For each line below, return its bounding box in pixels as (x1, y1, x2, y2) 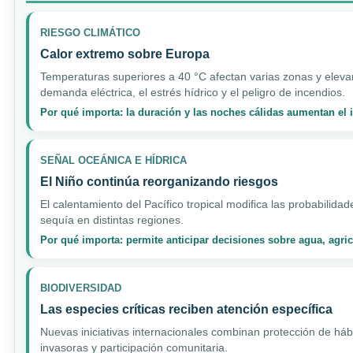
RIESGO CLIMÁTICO (40, 26, 140, 39)
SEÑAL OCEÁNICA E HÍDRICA (40, 154, 187, 166)
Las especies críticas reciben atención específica (40, 302, 333, 316)
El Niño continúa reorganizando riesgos (40, 174, 278, 188)
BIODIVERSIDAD (40, 281, 121, 294)
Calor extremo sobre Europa (40, 46, 210, 61)
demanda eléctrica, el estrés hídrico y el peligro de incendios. (40, 85, 345, 98)
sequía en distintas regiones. (40, 213, 184, 226)
